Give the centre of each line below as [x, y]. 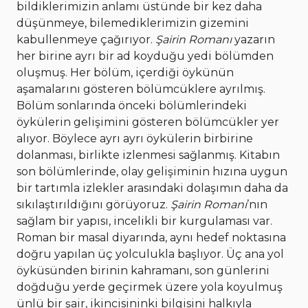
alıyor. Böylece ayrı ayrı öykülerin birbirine [135, 139]
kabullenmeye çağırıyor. [86, 40]
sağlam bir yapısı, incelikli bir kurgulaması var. [144, 221]
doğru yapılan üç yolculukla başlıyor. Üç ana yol [150, 254]
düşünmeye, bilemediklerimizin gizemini [133, 23]
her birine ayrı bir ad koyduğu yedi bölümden [145, 56]
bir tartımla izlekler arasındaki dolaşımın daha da [152, 188]
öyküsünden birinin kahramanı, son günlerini [143, 271]
